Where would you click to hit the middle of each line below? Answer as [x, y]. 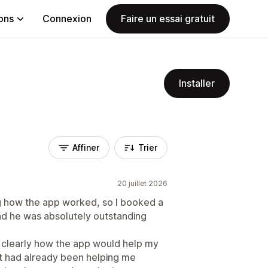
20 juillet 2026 [142, 183]
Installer [197, 83]
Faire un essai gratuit [168, 19]
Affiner [86, 147]
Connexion [67, 19]
